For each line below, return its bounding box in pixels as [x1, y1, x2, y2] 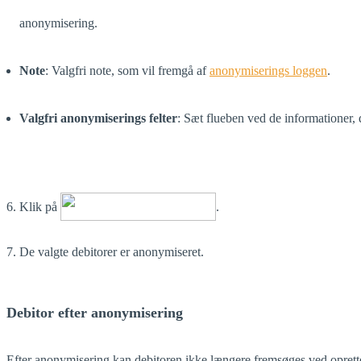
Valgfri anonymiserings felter [19, 111, 177, 126]
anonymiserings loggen [210, 64, 327, 78]
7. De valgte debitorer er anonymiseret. [6, 245, 204, 259]
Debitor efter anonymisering [6, 305, 183, 322]
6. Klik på [6, 200, 60, 214]
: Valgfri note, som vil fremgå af [45, 64, 210, 78]
